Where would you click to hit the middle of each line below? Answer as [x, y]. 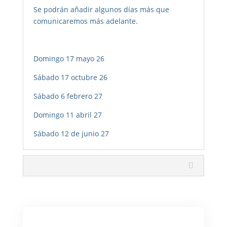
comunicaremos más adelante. [85, 21]
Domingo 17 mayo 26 [69, 58]
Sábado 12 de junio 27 [71, 133]
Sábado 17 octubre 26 [70, 77]
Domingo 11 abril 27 [67, 115]
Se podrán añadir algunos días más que [101, 9]
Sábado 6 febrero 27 [68, 96]
